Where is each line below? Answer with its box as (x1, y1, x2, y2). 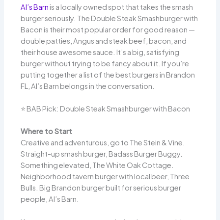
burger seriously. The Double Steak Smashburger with (20, 13, 198, 23)
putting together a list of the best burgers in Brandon (20, 70, 195, 79)
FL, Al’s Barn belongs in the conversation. (20, 81, 155, 90)
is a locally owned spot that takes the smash (48, 2, 193, 11)
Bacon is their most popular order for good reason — (20, 25, 195, 34)
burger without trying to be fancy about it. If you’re (20, 58, 189, 68)
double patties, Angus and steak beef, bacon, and (20, 36, 187, 45)
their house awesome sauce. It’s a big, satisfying (20, 47, 179, 56)
